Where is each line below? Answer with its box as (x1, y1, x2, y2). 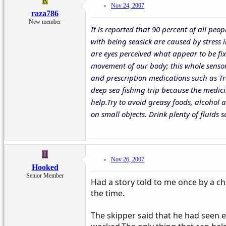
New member (29, 18, 61, 25)
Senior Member (26, 172, 64, 179)
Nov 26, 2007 (111, 155, 144, 163)
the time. (91, 187, 125, 199)
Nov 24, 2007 (111, 2, 144, 9)
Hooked (31, 162, 59, 172)
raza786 (31, 9, 59, 18)
